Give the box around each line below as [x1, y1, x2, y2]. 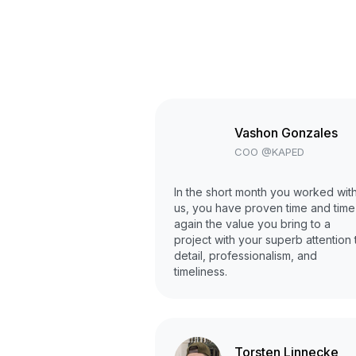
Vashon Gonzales [234, 124, 338, 141]
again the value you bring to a [174, 217, 331, 231]
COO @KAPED [234, 145, 304, 158]
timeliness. [174, 265, 227, 279]
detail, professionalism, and [174, 249, 317, 263]
